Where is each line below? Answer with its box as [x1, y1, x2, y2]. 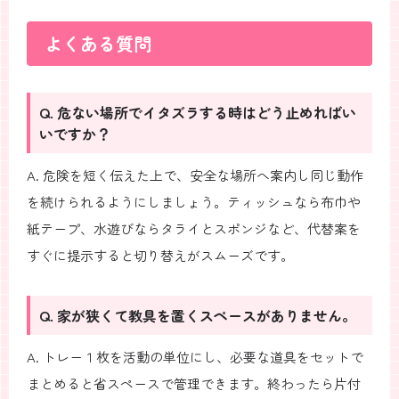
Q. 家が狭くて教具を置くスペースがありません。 [39, 304, 356, 326]
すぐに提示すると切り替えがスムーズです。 [27, 245, 294, 265]
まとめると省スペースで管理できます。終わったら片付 [27, 373, 361, 393]
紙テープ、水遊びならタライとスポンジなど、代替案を [27, 218, 361, 238]
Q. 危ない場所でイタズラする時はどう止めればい [39, 101, 356, 123]
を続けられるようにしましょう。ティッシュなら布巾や [27, 191, 361, 211]
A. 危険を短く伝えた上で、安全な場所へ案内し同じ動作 [27, 165, 363, 184]
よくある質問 [45, 29, 151, 56]
